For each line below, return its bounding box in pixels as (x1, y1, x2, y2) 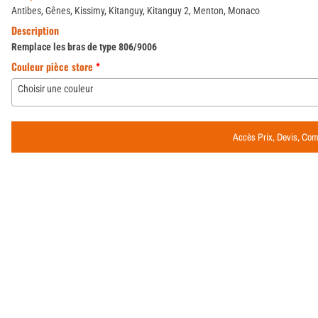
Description (11, 23, 59, 38)
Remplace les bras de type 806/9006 (11, 41, 157, 53)
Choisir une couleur (18, 83, 93, 94)
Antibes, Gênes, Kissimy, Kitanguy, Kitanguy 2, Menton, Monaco (11, 5, 260, 16)
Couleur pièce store (11, 59, 96, 74)
